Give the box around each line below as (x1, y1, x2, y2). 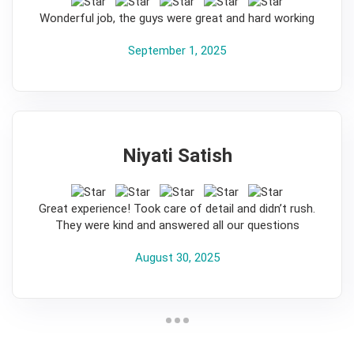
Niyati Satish (122, 145, 232, 167)
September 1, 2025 (128, 43, 226, 58)
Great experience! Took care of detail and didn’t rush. (39, 201, 315, 216)
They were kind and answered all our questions (55, 218, 299, 232)
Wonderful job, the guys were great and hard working (40, 11, 314, 25)
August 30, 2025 (134, 250, 220, 265)
